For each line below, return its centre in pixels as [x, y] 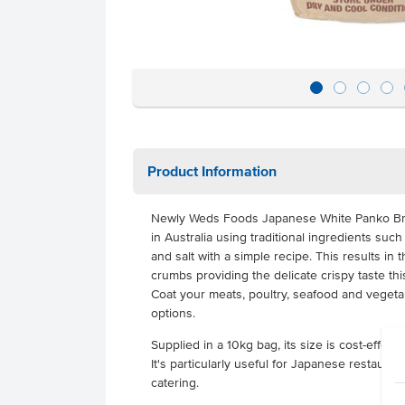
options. [175, 313]
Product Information [212, 171]
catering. [177, 383]
